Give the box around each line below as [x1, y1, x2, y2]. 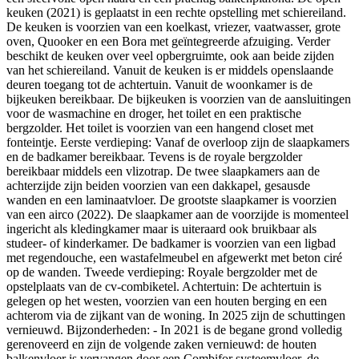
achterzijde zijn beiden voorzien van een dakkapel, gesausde [6, 179, 310, 193]
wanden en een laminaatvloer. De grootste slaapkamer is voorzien [6, 193, 337, 208]
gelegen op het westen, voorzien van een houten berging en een [6, 294, 327, 309]
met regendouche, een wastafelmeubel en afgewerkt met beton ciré [6, 251, 342, 265]
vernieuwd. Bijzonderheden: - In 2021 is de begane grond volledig [6, 323, 342, 337]
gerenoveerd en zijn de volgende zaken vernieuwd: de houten [6, 337, 317, 352]
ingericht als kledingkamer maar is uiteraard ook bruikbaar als [6, 222, 317, 236]
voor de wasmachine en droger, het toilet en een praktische [6, 107, 301, 121]
